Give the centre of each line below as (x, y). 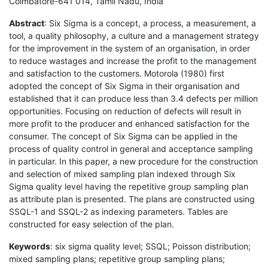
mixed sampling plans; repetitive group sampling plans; (117, 258)
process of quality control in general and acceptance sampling (131, 148)
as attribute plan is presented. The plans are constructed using (132, 199)
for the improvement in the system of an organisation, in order (130, 48)
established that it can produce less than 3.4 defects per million (133, 98)
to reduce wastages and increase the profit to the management (133, 60)
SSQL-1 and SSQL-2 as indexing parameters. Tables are (118, 211)
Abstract (27, 23)
